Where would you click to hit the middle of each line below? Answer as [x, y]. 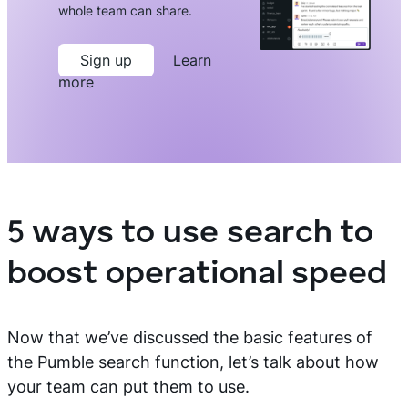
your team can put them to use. [128, 387]
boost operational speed [197, 275]
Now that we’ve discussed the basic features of [190, 337]
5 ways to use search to [190, 234]
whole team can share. [125, 10]
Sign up [106, 60]
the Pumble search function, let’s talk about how [193, 362]
